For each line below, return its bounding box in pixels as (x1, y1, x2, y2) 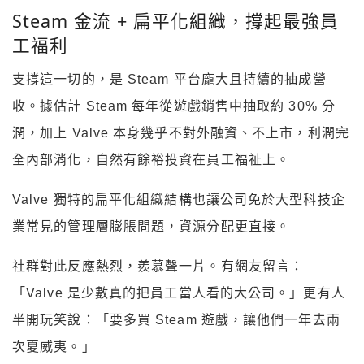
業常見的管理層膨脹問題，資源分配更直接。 (12, 219, 291, 234)
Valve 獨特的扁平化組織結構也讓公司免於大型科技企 (12, 193, 345, 207)
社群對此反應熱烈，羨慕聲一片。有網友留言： (12, 259, 305, 274)
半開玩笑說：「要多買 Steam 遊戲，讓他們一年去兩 (12, 313, 340, 327)
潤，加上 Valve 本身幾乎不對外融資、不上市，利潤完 (12, 126, 349, 141)
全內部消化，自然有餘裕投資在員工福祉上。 (12, 153, 291, 167)
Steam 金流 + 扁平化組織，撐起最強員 (12, 8, 339, 32)
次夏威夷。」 (12, 340, 96, 354)
